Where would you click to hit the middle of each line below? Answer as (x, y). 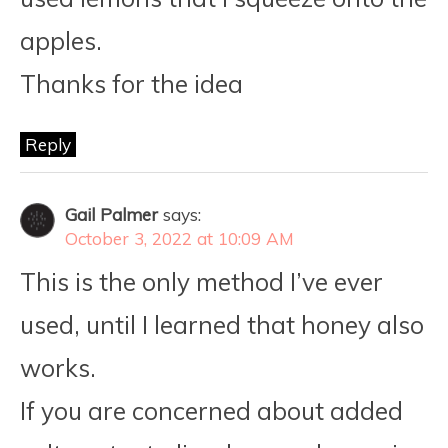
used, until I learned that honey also (222, 325)
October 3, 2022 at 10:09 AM (179, 239)
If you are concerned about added (211, 411)
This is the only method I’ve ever (201, 282)
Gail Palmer (111, 215)
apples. (61, 41)
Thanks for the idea (131, 84)
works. (58, 368)
